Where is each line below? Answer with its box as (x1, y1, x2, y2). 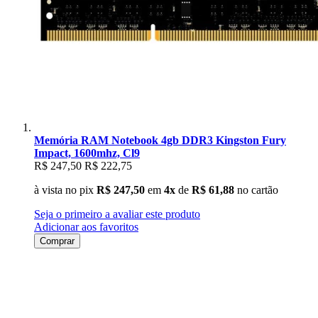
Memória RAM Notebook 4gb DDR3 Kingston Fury (34, 133, 286, 146)
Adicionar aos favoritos (34, 220, 138, 233)
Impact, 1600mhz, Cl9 (34, 146, 140, 159)
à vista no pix (34, 183, 94, 196)
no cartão (234, 183, 278, 196)
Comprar (40, 235, 75, 246)
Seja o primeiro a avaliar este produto (34, 207, 200, 220)
